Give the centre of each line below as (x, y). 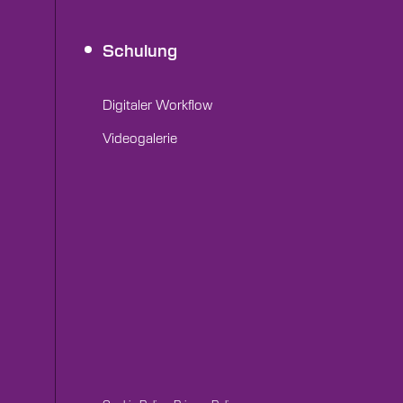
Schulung (139, 49)
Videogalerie (139, 137)
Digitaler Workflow (157, 103)
